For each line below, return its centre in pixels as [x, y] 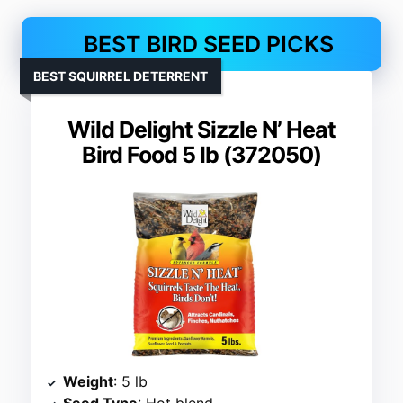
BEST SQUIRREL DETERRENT [121, 76]
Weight [89, 382]
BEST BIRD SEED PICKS [208, 45]
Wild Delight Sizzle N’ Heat [201, 130]
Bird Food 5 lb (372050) [201, 155]
